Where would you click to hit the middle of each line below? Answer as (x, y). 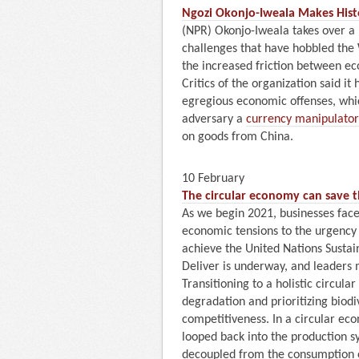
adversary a (214, 119)
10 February (213, 178)
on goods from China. (238, 137)
